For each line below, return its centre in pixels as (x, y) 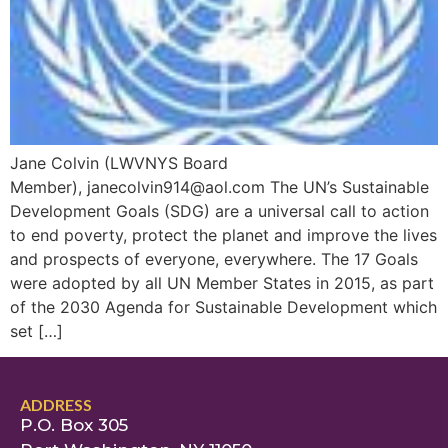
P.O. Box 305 (74, 424)
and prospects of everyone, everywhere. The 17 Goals (214, 258)
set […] (36, 330)
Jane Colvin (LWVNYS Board (119, 162)
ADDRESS (56, 404)
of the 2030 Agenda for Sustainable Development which (223, 306)
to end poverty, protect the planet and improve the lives (223, 234)
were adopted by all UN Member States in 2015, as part (222, 282)
